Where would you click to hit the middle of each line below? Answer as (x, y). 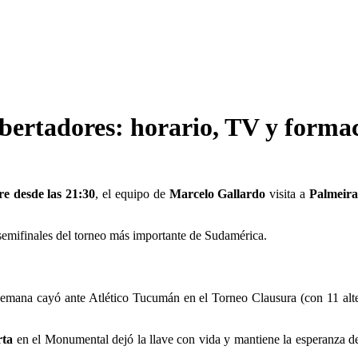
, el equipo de (132, 193)
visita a (287, 193)
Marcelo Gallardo (217, 193)
